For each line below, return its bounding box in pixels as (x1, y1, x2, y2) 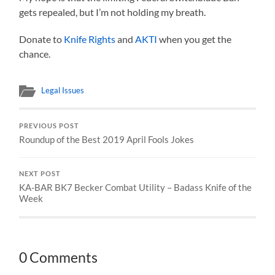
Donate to (19, 33, 64, 45)
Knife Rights (64, 33, 116, 45)
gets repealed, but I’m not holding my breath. (19, 6, 206, 18)
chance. (19, 48, 51, 60)
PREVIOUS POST (19, 122, 80, 130)
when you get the (157, 33, 232, 45)
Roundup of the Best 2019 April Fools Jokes (19, 134, 195, 145)
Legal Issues (41, 85, 85, 96)
